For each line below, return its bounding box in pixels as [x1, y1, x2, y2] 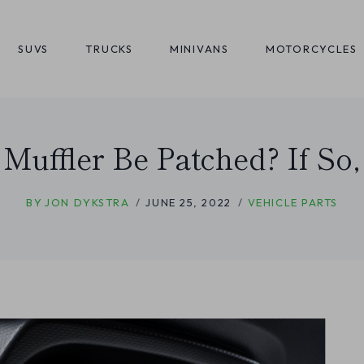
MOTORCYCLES [266, 42, 357, 55]
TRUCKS [85, 42, 133, 55]
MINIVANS [170, 42, 229, 55]
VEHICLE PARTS [247, 195, 339, 209]
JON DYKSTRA [45, 195, 130, 209]
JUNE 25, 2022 [145, 195, 232, 209]
